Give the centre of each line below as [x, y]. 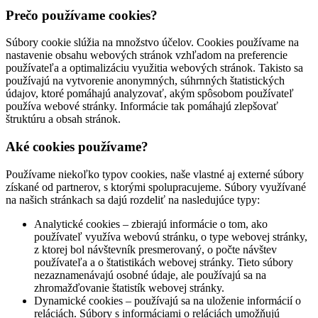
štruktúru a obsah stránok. [63, 119]
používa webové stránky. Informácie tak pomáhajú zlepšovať [142, 106]
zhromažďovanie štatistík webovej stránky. [129, 287]
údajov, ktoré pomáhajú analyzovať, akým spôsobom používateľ [150, 94]
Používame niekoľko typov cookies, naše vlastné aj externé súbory [155, 174]
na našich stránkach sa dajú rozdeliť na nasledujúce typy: [133, 199]
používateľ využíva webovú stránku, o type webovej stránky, [171, 236]
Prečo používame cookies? [82, 15]
